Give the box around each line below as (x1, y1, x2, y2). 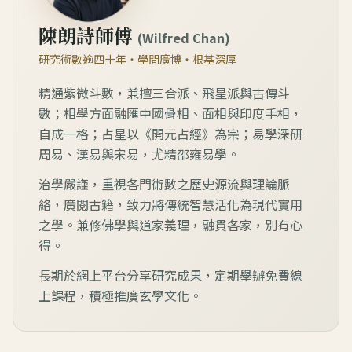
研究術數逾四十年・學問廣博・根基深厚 (38, 50, 236, 67)
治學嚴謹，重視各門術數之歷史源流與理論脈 (38, 174, 290, 193)
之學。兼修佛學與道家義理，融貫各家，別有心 (38, 214, 302, 234)
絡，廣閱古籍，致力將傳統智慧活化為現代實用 (38, 194, 302, 214)
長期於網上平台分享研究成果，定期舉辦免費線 (38, 265, 302, 284)
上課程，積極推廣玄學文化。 (38, 285, 202, 305)
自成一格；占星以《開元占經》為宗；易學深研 (38, 123, 302, 143)
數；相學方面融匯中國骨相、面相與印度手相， (38, 103, 302, 123)
